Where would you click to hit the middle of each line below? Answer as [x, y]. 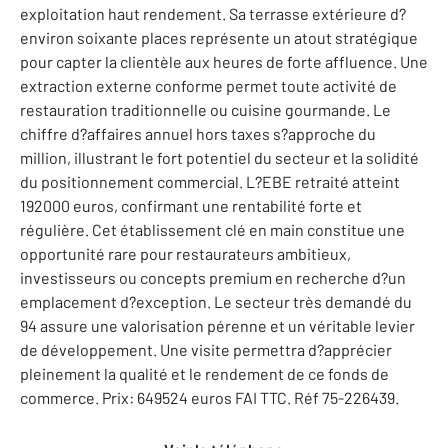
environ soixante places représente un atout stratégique [219, 37]
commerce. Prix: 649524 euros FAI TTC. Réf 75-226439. [209, 397]
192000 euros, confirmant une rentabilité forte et [191, 205]
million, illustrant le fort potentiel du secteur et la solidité [219, 157]
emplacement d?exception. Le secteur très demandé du [216, 301]
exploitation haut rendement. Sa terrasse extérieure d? [213, 13]
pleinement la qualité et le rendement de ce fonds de [204, 373]
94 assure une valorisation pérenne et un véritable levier [217, 325]
